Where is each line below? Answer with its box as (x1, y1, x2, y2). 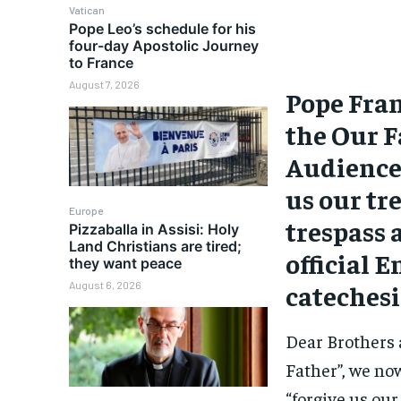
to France (69, 54, 134, 73)
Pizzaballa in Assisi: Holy (69, 220, 240, 238)
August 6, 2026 (69, 278, 142, 291)
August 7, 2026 (69, 78, 141, 91)
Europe (69, 204, 104, 217)
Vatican (69, 4, 106, 17)
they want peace (69, 254, 183, 272)
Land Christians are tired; (69, 237, 243, 255)
